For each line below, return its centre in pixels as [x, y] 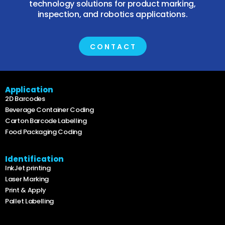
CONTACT [113, 47]
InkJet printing [28, 168]
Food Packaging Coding [43, 132]
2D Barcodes [25, 99]
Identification [34, 159]
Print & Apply [26, 190]
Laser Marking [27, 179]
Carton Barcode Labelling [46, 121]
